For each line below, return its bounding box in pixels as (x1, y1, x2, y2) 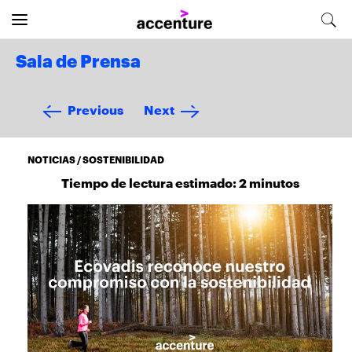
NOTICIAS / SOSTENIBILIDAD (27, 152, 164, 166)
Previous (68, 100, 123, 118)
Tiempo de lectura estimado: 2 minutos (60, 173, 299, 191)
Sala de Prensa (16, 53, 141, 71)
